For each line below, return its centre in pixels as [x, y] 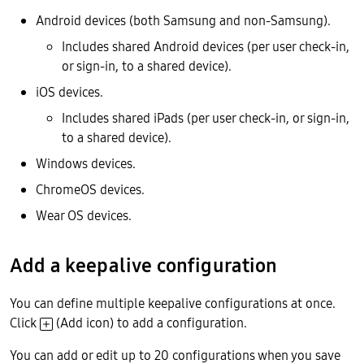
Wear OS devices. [84, 215]
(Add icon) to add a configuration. [150, 323]
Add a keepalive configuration [144, 265]
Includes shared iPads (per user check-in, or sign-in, [206, 118]
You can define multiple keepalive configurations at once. [173, 303]
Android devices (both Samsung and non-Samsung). [183, 20]
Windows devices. [86, 163]
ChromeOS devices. [90, 189]
